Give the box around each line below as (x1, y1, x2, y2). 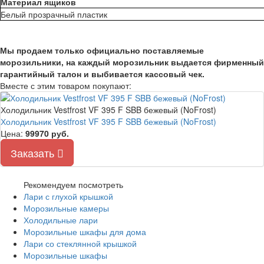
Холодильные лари (24, 214, 98, 226)
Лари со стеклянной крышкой (24, 237, 137, 249)
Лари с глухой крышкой (24, 190, 113, 202)
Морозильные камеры (24, 202, 109, 214)
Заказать (11, 145, 57, 160)
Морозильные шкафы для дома (24, 226, 146, 237)
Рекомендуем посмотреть (24, 179, 123, 190)
